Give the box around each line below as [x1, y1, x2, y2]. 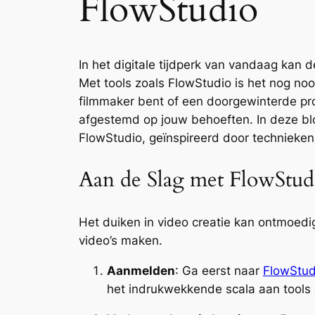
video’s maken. [79, 233, 162, 248]
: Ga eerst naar [175, 264, 263, 278]
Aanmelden [107, 264, 175, 278]
